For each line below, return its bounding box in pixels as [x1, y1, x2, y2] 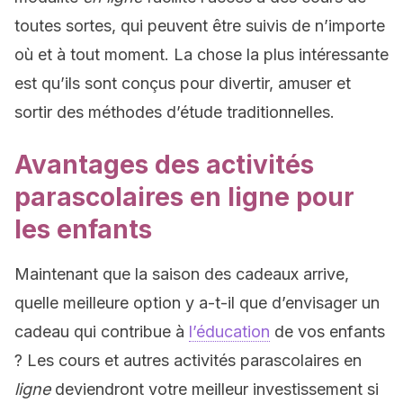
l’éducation [189, 322, 270, 341]
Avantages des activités [14, 149, 314, 180]
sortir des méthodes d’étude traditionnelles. [14, 103, 335, 121]
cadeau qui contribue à [14, 322, 189, 341]
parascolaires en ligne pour [14, 182, 354, 212]
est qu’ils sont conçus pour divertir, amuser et [14, 74, 351, 93]
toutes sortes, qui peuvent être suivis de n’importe [14, 16, 385, 35]
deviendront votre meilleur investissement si [50, 380, 379, 399]
